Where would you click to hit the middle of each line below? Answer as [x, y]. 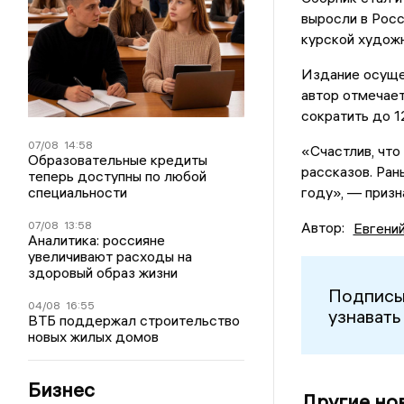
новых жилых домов [94, 336]
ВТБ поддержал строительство [134, 320]
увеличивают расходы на [110, 256]
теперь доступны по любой [118, 175]
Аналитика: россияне [97, 239]
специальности [78, 192]
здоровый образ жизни [103, 272]
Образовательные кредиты [118, 159]
